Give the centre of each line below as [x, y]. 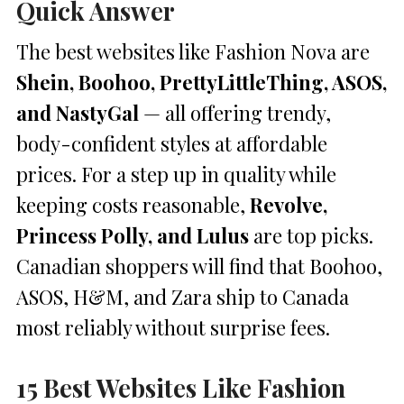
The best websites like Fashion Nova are [193, 51]
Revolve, [289, 204]
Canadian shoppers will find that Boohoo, [199, 266]
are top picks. [311, 235]
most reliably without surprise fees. [173, 327]
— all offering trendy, [235, 112]
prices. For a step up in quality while [176, 174]
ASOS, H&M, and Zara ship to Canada [183, 296]
